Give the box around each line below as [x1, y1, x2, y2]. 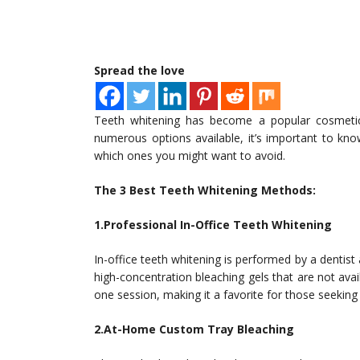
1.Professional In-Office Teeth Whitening [94, 217, 332, 232]
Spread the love [94, 63, 185, 78]
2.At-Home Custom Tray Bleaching [94, 321, 294, 337]
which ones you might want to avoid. [94, 148, 285, 163]
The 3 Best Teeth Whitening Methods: [94, 182, 316, 198]
